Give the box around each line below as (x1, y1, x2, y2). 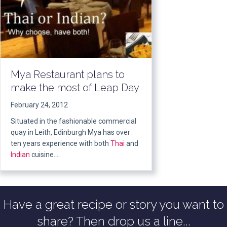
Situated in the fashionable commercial (11, 117, 136, 125)
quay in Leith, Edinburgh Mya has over (11, 128, 130, 136)
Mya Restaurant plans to (11, 68, 125, 81)
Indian (11, 150, 30, 159)
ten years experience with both (11, 139, 110, 147)
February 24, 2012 (11, 100, 68, 109)
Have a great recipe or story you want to (3, 197, 224, 212)
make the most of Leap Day (11, 81, 139, 94)
